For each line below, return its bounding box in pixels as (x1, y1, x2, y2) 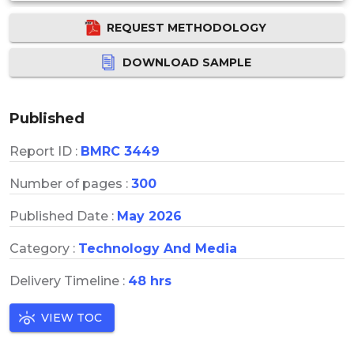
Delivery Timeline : (9, 273, 128, 288)
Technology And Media (78, 240, 237, 256)
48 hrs (128, 273, 171, 288)
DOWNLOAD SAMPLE (122, 55, 251, 70)
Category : (9, 240, 78, 256)
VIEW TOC (41, 310, 102, 325)
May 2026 (117, 208, 182, 224)
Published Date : (9, 208, 117, 224)
